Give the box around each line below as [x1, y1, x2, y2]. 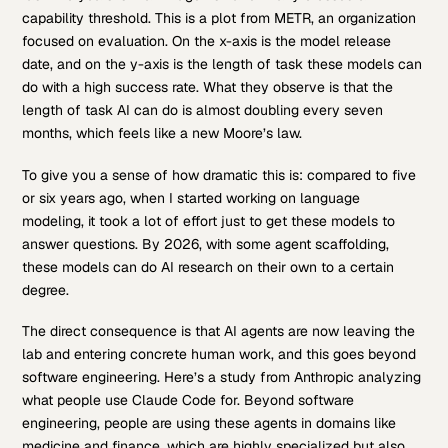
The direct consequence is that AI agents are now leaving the [22, 322, 416, 340]
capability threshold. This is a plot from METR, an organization [22, 9, 417, 28]
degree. [22, 280, 70, 299]
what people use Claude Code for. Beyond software [22, 391, 355, 409]
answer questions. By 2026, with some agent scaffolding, [22, 234, 390, 253]
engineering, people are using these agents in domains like [22, 414, 397, 432]
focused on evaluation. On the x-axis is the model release [22, 32, 392, 51]
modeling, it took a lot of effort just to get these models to [22, 211, 396, 230]
